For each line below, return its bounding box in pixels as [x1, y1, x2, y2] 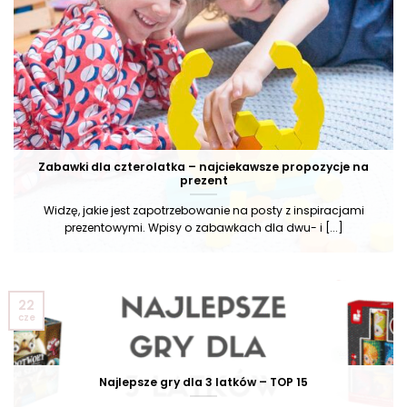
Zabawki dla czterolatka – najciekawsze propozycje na [38, 159, 369, 175]
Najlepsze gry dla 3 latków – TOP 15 [99, 373, 308, 390]
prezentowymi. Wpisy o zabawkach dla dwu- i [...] [64, 219, 343, 235]
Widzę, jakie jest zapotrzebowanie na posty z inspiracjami [43, 202, 364, 218]
